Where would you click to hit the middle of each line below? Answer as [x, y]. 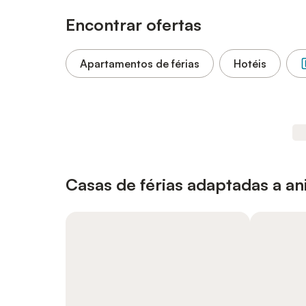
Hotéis [250, 64]
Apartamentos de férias [140, 64]
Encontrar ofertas [134, 25]
